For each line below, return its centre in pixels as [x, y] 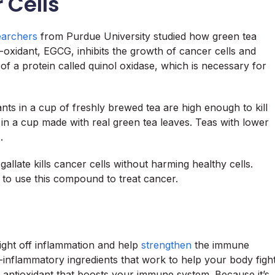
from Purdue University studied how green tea [147, 36]
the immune [220, 245]
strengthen [166, 245]
